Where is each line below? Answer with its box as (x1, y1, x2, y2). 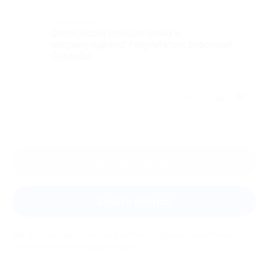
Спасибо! (51, 50, 93, 62)
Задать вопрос (96, 195, 172, 208)
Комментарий (51, 17, 99, 26)
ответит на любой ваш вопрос (12, 242, 135, 251)
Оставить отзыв (93, 155, 175, 167)
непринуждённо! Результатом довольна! (51, 39, 233, 50)
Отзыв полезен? (150, 94, 203, 102)
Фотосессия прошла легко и (51, 28, 180, 39)
